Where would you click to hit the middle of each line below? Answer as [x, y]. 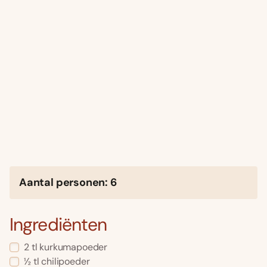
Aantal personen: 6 [68, 183]
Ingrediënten [58, 225]
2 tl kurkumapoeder [66, 247]
